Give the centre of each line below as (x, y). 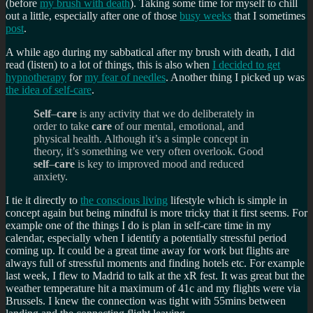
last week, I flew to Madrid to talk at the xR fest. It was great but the (155, 275)
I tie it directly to (43, 200)
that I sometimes (268, 15)
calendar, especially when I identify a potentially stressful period (146, 238)
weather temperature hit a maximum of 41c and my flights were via (153, 288)
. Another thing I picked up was (235, 77)
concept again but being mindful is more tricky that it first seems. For (156, 212)
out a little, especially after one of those (93, 15)
